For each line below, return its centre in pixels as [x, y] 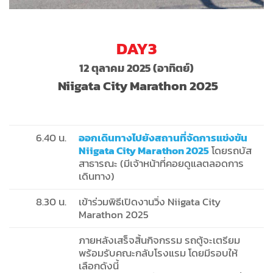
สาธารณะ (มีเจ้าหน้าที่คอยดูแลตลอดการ [161, 163]
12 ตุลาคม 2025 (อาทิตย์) [136, 68]
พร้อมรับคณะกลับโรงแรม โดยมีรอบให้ [158, 253]
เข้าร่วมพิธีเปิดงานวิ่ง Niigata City [149, 202]
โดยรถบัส [230, 151]
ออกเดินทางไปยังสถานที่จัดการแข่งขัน [163, 138]
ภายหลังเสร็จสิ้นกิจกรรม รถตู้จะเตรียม [159, 240]
